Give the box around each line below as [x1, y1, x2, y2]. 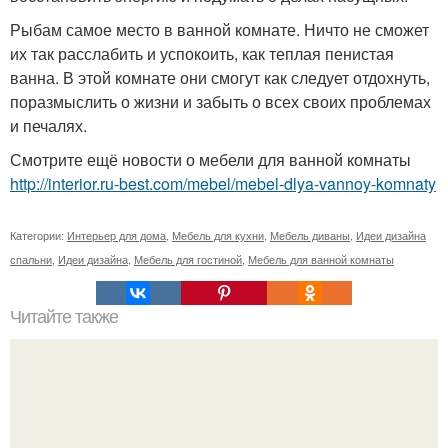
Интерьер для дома [67, 227, 166, 243]
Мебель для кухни [172, 227, 264, 243]
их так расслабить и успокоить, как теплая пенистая [10, 42, 394, 65]
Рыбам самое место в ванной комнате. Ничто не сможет [10, 18, 429, 41]
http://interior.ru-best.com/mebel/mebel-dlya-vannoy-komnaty [10, 172, 436, 195]
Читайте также [10, 307, 118, 327]
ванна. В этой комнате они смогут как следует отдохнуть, [10, 66, 430, 89]
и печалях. [10, 114, 87, 137]
